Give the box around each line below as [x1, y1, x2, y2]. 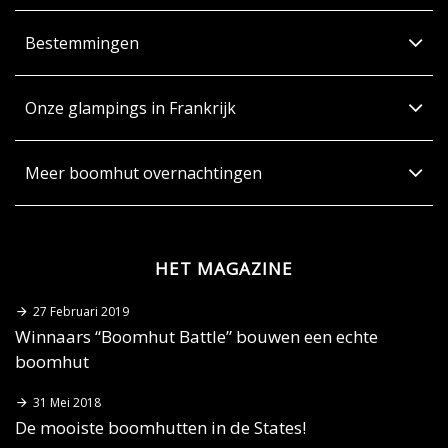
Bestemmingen [25, 31, 139, 54]
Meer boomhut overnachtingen [25, 161, 262, 184]
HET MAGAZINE [154, 256, 294, 280]
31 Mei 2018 [33, 393, 101, 411]
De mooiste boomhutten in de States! [15, 415, 306, 439]
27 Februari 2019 [33, 302, 129, 320]
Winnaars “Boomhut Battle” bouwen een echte [15, 324, 378, 348]
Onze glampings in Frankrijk [25, 96, 236, 119]
